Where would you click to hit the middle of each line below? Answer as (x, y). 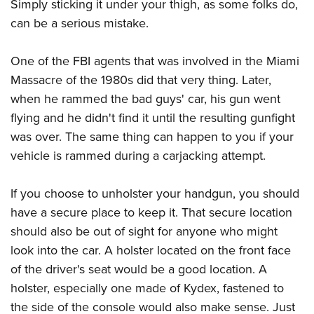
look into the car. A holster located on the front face (151, 251)
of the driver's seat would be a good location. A (139, 269)
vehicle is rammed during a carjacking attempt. (138, 156)
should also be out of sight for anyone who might (144, 232)
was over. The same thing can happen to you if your (152, 137)
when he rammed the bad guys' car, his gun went (145, 99)
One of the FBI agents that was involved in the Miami (155, 61)
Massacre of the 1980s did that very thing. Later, (141, 80)
